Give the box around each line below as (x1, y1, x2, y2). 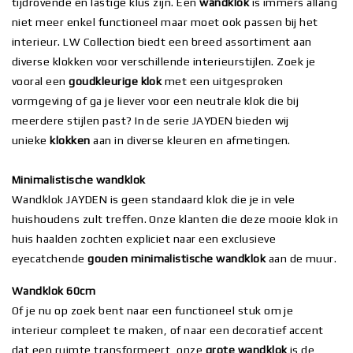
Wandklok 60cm (12, 284, 96, 298)
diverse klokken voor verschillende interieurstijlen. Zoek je (12, 55, 316, 69)
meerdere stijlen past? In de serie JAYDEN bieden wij (12, 114, 289, 128)
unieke (12, 134, 47, 147)
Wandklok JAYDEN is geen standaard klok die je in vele (12, 193, 295, 206)
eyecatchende (12, 252, 88, 266)
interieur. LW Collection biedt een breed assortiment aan (12, 35, 312, 49)
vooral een (12, 75, 69, 88)
